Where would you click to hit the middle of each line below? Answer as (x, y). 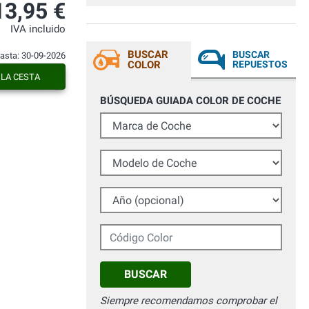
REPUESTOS (260, 64)
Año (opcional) (133, 194)
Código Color (130, 231)
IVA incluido (38, 29)
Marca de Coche (137, 120)
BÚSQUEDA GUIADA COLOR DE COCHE (190, 101)
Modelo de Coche (140, 157)
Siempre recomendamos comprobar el (189, 301)
